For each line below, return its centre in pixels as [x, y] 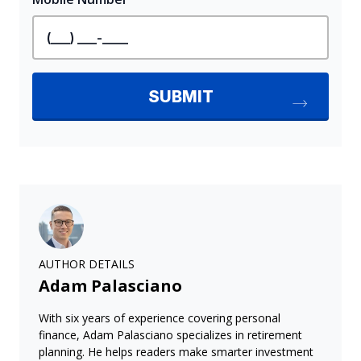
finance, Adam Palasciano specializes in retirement [170, 335]
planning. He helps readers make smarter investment [176, 352]
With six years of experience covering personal [160, 318]
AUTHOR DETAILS [87, 264]
